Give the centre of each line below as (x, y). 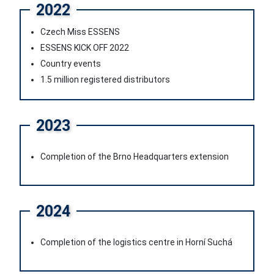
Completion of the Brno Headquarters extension (135, 156)
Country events (71, 64)
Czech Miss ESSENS (80, 32)
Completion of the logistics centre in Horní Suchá (136, 242)
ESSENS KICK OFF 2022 (85, 48)
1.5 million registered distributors (105, 80)
